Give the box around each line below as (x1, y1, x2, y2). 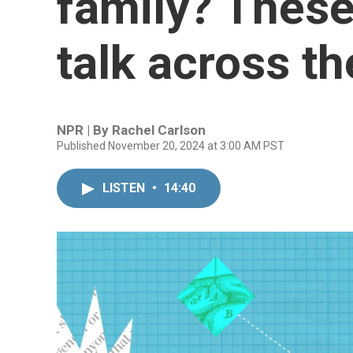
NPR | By (57, 122, 112, 138)
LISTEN (102, 180, 148, 195)
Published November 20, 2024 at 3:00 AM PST (57, 139, 284, 152)
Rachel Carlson (112, 122, 206, 138)
